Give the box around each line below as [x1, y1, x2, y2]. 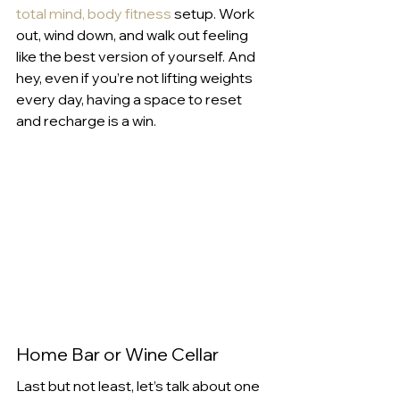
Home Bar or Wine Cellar [16, 342, 219, 365]
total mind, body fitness [16, 4, 171, 22]
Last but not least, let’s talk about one [16, 376, 262, 395]
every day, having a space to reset [16, 89, 245, 108]
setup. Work [171, 4, 257, 22]
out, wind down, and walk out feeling [16, 25, 251, 44]
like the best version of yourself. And [16, 46, 258, 65]
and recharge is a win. [16, 111, 156, 129]
